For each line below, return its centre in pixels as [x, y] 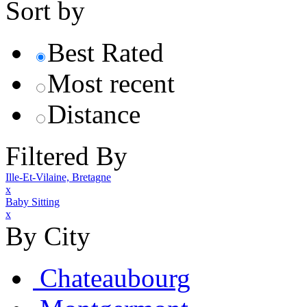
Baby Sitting [33, 201]
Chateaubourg [115, 278]
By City [48, 236]
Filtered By [66, 156]
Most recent [111, 83]
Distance [94, 114]
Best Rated [106, 52]
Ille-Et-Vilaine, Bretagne [58, 177]
